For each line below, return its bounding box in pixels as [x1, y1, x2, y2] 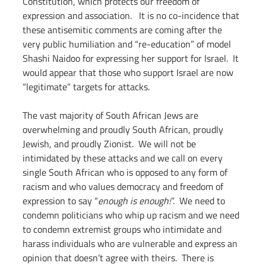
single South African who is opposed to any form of [23, 165, 230, 180]
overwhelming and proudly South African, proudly [23, 122, 226, 137]
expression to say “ [23, 194, 98, 208]
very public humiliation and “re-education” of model [23, 37, 233, 52]
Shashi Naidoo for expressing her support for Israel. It [23, 51, 241, 66]
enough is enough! [98, 194, 171, 208]
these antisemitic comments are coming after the [23, 23, 224, 37]
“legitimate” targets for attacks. [23, 80, 150, 94]
